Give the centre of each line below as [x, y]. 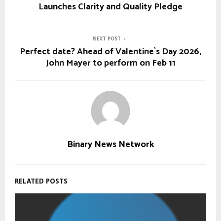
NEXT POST [107, 38]
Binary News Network [110, 144]
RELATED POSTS [41, 181]
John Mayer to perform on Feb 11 [110, 63]
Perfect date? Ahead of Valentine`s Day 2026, [110, 52]
